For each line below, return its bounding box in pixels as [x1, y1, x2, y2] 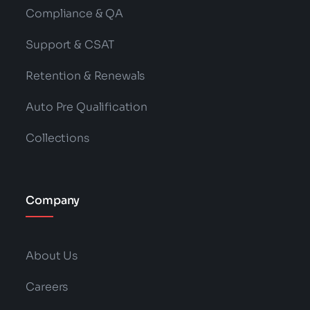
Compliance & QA [26, 6, 124, 21]
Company [26, 193, 80, 208]
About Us [26, 248, 78, 263]
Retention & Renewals [26, 69, 145, 83]
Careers [26, 280, 69, 294]
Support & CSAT [26, 37, 115, 52]
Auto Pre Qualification [26, 100, 147, 114]
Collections [26, 131, 89, 145]
